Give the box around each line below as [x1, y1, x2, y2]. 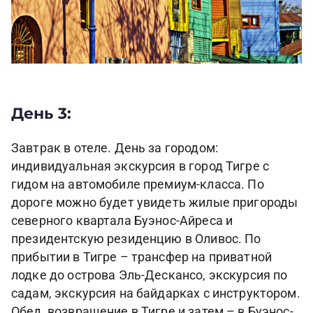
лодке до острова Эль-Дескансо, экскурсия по [11, 268, 288, 283]
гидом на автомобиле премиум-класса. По [11, 177, 264, 192]
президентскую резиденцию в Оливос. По [11, 232, 261, 247]
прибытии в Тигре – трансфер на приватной [11, 250, 272, 265]
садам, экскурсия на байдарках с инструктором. [11, 286, 300, 301]
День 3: [11, 103, 72, 122]
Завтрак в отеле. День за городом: [11, 141, 218, 156]
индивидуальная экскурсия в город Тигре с [11, 159, 270, 174]
